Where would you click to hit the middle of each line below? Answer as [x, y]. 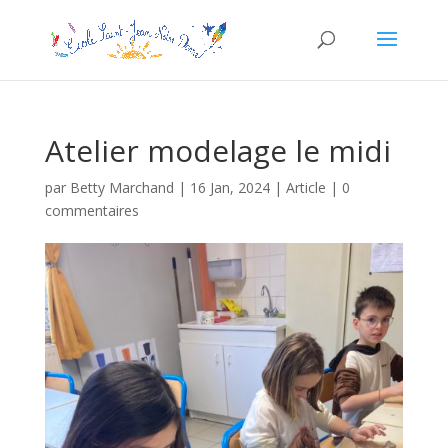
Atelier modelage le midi [217, 150]
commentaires [91, 210]
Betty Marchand [121, 187]
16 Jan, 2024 [229, 187]
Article [305, 187]
